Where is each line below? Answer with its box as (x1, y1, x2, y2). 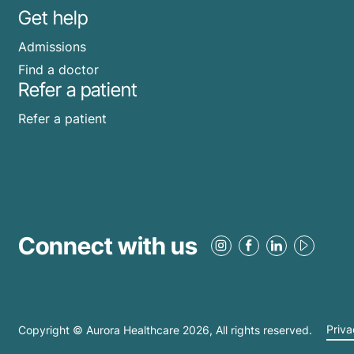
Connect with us (18, 231, 198, 260)
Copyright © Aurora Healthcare (18, 322, 183, 337)
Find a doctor (18, 62, 99, 78)
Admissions (18, 38, 86, 55)
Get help (18, 6, 88, 29)
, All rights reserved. (209, 322, 315, 337)
